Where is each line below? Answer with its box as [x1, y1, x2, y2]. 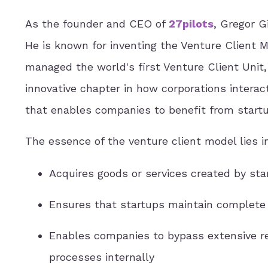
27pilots [169, 17, 214, 31]
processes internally [49, 251, 154, 264]
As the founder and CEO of [25, 17, 169, 31]
